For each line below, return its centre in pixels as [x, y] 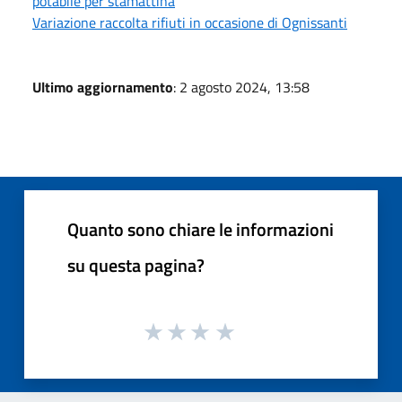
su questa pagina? [136, 265]
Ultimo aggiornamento [103, 87]
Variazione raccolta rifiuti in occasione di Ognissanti [190, 22]
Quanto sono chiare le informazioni [201, 229]
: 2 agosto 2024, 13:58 [241, 87]
